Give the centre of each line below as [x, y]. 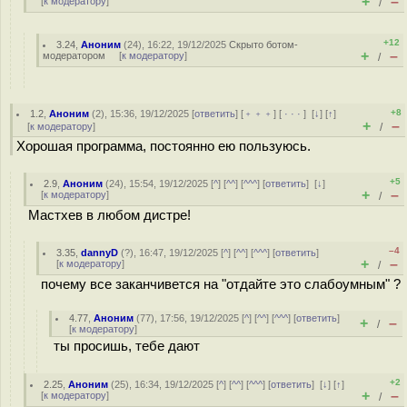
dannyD [100, 253]
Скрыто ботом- [264, 45]
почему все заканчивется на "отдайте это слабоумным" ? [221, 284]
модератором [74, 55]
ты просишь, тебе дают [127, 346]
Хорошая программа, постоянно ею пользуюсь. [164, 146]
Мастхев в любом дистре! [109, 215]
